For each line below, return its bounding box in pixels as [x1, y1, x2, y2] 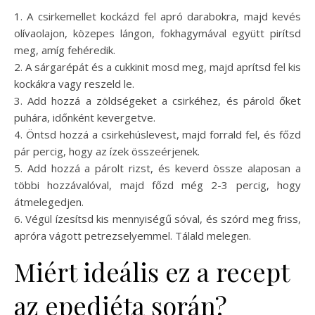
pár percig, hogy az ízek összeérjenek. [14, 144, 200, 159]
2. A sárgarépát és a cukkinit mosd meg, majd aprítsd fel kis [14, 60, 301, 75]
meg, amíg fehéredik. [14, 43, 115, 58]
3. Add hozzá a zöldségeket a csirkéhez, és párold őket [14, 94, 301, 108]
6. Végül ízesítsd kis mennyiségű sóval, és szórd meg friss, [14, 212, 301, 226]
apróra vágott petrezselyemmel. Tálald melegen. [14, 229, 251, 243]
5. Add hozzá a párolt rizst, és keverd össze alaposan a [14, 161, 301, 176]
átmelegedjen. [14, 195, 84, 210]
